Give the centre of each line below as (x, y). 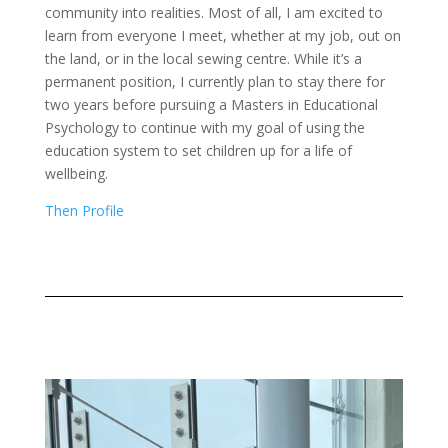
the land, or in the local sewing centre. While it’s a (203, 58)
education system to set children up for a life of (198, 150)
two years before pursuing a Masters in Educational (211, 104)
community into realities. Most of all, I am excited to (213, 12)
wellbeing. (76, 173)
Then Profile (84, 210)
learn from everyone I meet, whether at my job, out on (222, 35)
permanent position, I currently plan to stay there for (214, 81)
